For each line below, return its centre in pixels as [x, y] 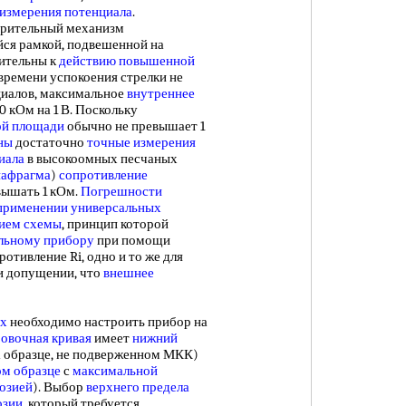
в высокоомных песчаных [101, 159]
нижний [155, 338]
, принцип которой [115, 224]
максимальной [115, 371]
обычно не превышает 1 [135, 126]
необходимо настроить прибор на [107, 322]
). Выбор [59, 387]
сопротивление [103, 175]
